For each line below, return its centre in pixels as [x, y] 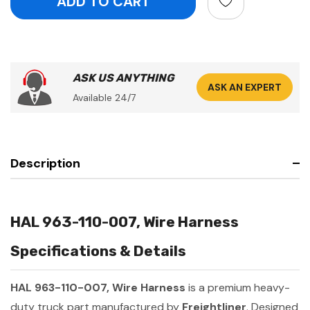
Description [45, 163]
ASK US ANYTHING [124, 77]
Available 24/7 [104, 97]
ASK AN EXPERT [245, 88]
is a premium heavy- [238, 287]
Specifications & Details [98, 250]
